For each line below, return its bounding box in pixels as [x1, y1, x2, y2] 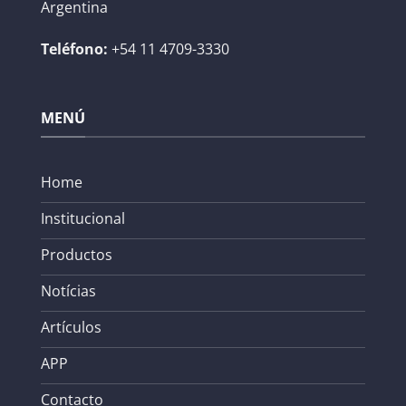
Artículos [41, 316, 101, 337]
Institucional [41, 208, 125, 228]
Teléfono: [41, 38, 108, 59]
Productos [41, 244, 112, 265]
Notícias [41, 280, 96, 301]
